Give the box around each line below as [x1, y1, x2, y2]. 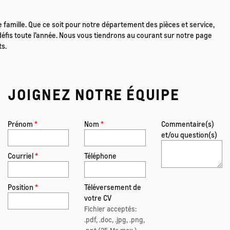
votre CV [84, 193, 112, 203]
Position [8, 182, 35, 192]
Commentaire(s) [161, 119, 214, 128]
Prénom [8, 119, 34, 128]
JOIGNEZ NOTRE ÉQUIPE [8, 85, 180, 104]
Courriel [8, 150, 35, 160]
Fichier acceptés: [84, 204, 137, 214]
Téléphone [84, 150, 117, 160]
